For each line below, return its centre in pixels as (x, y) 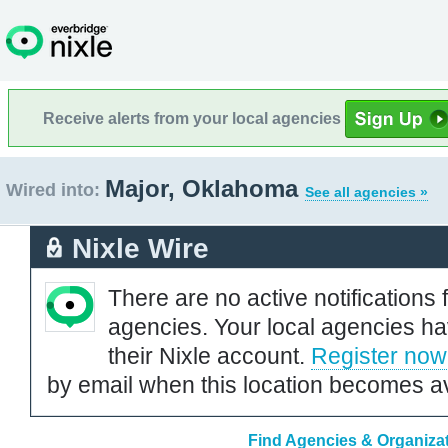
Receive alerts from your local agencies (194, 118)
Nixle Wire (140, 248)
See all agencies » (366, 192)
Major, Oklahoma (205, 188)
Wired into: (53, 190)
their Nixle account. (209, 355)
